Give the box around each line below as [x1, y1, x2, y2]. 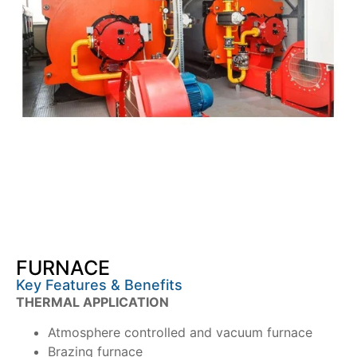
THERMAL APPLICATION [16, 293, 169, 310]
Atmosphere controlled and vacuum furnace [48, 324, 312, 341]
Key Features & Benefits [16, 276, 182, 293]
